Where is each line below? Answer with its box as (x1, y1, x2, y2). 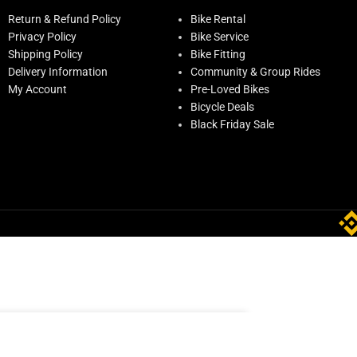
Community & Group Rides (190, 65, 320, 78)
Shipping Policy (8, 47, 83, 61)
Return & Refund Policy (8, 12, 121, 25)
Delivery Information (8, 65, 108, 78)
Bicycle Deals (190, 100, 254, 113)
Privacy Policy (8, 29, 76, 43)
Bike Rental (190, 12, 245, 25)
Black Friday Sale (190, 117, 274, 131)
